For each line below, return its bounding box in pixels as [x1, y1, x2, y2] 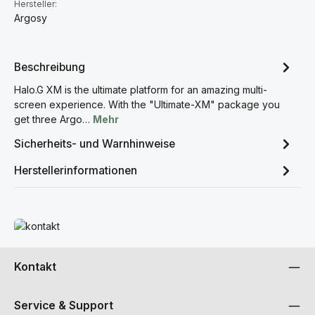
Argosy [14, 12, 47, 24]
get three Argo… [14, 113, 93, 125]
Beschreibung [14, 60, 85, 74]
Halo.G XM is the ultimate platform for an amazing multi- [14, 84, 267, 96]
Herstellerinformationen [14, 163, 137, 177]
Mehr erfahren [13, 219, 80, 231]
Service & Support [14, 299, 113, 312]
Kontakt [14, 260, 56, 274]
